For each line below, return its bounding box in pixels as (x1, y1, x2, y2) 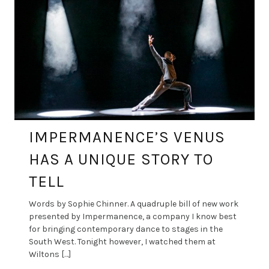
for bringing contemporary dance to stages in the (29, 223, 223, 234)
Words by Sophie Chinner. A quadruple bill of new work (29, 198, 238, 209)
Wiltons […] (29, 249, 71, 259)
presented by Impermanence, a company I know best (29, 211, 237, 222)
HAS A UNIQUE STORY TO (29, 150, 213, 169)
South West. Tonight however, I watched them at (29, 236, 216, 247)
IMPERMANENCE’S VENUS (29, 127, 225, 147)
